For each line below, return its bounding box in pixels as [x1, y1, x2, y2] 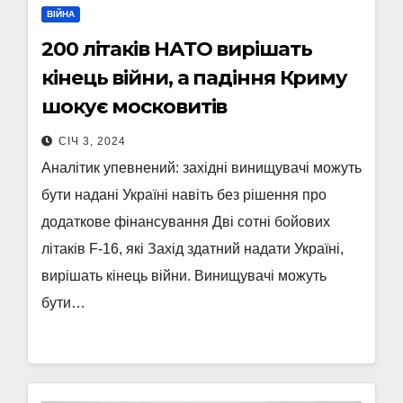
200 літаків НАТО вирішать [41, 37, 312, 61]
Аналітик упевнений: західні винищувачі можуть [41, 160, 362, 175]
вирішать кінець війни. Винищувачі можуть [41, 268, 327, 283]
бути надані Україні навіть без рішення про [41, 187, 327, 202]
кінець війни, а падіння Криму [41, 66, 348, 90]
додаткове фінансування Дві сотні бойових [41, 214, 330, 229]
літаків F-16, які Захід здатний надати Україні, [41, 241, 344, 256]
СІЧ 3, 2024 [58, 135, 126, 148]
